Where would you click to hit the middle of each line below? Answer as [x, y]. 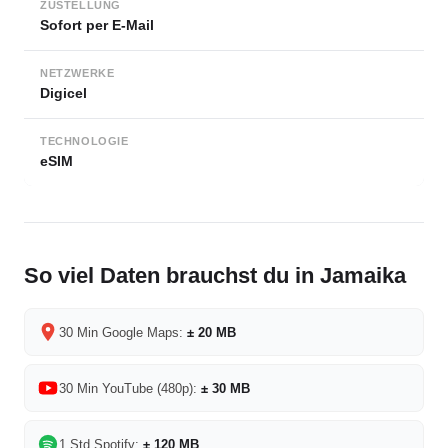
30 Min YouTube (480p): [130, 388]
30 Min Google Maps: [123, 332]
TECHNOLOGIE [84, 141]
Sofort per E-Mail [97, 25]
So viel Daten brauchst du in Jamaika [215, 275]
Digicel [63, 93]
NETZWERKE [77, 73]
